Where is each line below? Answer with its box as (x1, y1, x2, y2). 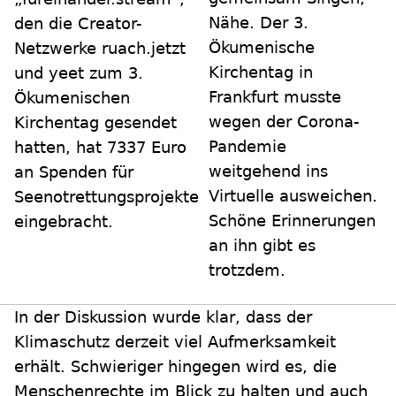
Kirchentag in (209, 63, 313, 82)
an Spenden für (14, 163, 133, 182)
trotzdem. (209, 261, 286, 280)
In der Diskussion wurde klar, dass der (14, 308, 312, 327)
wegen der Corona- (209, 112, 360, 132)
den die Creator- (14, 14, 142, 34)
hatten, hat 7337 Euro (14, 138, 187, 157)
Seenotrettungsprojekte (14, 187, 199, 207)
